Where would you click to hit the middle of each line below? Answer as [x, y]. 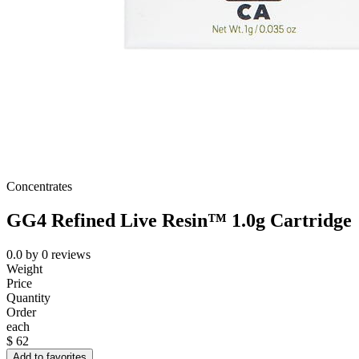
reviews [71, 255]
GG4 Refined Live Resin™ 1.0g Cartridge [179, 221]
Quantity [28, 298]
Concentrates [39, 187]
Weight [24, 269]
